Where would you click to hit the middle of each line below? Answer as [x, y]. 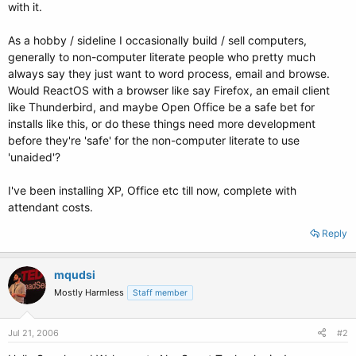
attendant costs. [50, 207]
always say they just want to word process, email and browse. [169, 74]
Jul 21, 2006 [33, 333]
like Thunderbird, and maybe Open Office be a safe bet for [161, 107]
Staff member [160, 293]
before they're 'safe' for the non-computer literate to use [154, 140]
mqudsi [75, 275]
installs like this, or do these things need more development [162, 124]
